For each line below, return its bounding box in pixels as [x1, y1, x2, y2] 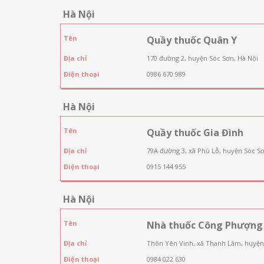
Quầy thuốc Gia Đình [146, 126, 243, 139]
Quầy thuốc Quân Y [146, 33, 237, 47]
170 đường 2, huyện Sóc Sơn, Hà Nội [146, 53, 258, 62]
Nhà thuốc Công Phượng [146, 218, 263, 232]
